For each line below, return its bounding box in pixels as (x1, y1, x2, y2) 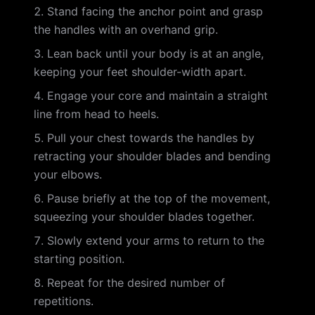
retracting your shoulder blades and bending (34, 149, 271, 163)
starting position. (34, 252, 124, 266)
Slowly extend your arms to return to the (47, 233, 264, 247)
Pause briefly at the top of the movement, (47, 191, 270, 205)
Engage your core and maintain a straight (47, 89, 268, 103)
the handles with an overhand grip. (34, 22, 218, 37)
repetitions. (34, 294, 94, 308)
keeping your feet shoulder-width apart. (34, 65, 246, 79)
